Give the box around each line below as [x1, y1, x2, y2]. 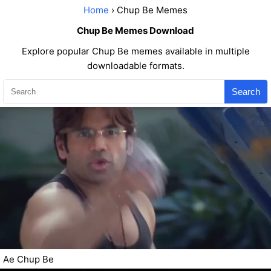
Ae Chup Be [3, 253, 54, 266]
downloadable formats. [87, 60, 184, 71]
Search [232, 86, 260, 97]
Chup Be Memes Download [77, 25, 194, 36]
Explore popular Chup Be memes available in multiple [21, 45, 250, 57]
